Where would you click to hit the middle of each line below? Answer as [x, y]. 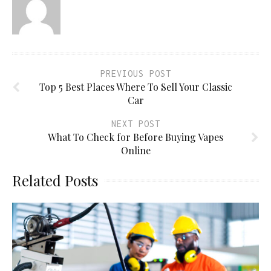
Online [135, 150]
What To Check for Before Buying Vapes [135, 137]
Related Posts [55, 180]
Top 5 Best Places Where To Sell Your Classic [135, 87]
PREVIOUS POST [135, 73]
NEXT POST [135, 123]
